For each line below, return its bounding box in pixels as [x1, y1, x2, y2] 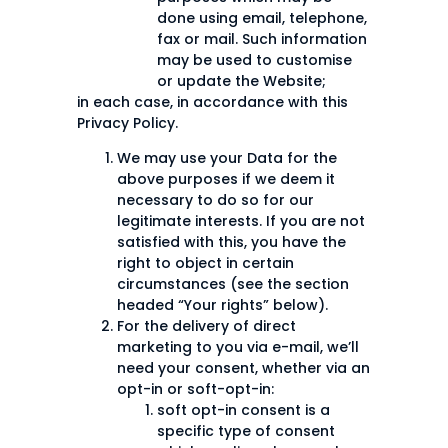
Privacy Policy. [77, 112, 178, 133]
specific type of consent [157, 421, 335, 442]
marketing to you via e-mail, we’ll [117, 337, 359, 358]
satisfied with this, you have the [117, 232, 346, 253]
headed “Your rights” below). [117, 295, 328, 316]
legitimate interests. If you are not [117, 211, 365, 232]
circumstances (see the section [117, 274, 349, 295]
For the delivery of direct [117, 316, 296, 337]
